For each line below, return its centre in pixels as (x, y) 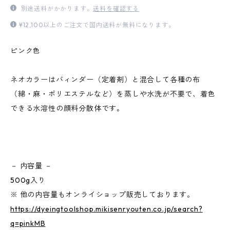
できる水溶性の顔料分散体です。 (68, 108)
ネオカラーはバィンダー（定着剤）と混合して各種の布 (105, 80)
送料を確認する (116, 8)
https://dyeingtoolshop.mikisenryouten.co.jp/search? (107, 209)
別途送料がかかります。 (56, 8)
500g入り (28, 180)
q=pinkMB (28, 223)
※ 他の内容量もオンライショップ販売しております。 (102, 195)
